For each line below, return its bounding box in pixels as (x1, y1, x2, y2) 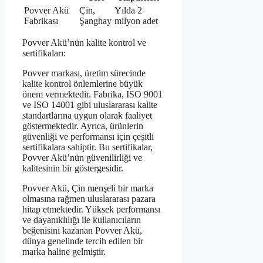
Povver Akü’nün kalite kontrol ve (22, 37, 146, 48)
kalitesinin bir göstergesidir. (22, 163, 123, 173)
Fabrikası (24, 15, 58, 26)
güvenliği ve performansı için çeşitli (22, 131, 154, 141)
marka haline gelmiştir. (22, 246, 106, 257)
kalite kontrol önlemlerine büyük (22, 78, 143, 89)
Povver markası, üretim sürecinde (22, 68, 146, 78)
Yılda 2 (114, 5, 142, 15)
